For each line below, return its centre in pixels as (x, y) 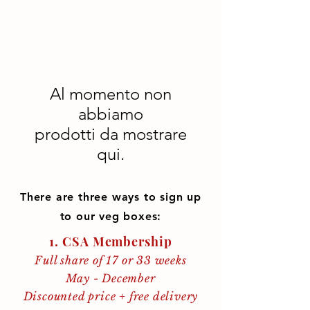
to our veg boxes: (111, 216)
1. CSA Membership (111, 241)
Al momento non (111, 94)
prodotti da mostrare (111, 134)
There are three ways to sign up (111, 197)
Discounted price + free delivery (111, 296)
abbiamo (111, 114)
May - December (111, 278)
